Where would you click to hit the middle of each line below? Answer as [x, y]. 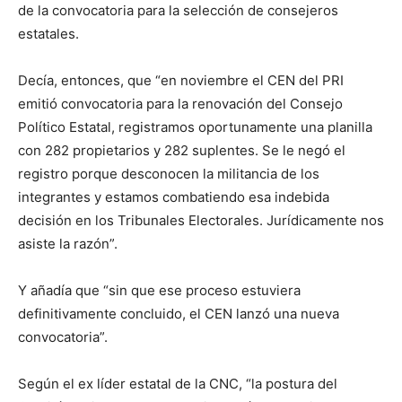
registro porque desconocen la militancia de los [169, 174]
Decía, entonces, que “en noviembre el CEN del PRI [181, 81]
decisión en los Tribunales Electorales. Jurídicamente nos [201, 221]
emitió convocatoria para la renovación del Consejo [180, 104]
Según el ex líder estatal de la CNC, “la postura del [178, 384]
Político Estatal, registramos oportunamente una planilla [195, 127]
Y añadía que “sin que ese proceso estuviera [159, 291]
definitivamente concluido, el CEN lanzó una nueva [179, 314]
